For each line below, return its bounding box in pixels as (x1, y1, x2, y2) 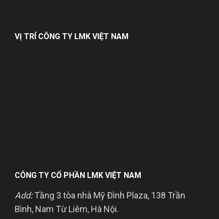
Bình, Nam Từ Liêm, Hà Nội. (15, 204, 119, 215)
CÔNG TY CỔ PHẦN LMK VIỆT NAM (15, 171, 141, 180)
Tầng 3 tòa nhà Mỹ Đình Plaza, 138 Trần (32, 190, 185, 201)
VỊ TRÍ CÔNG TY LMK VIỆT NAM (15, 32, 129, 42)
